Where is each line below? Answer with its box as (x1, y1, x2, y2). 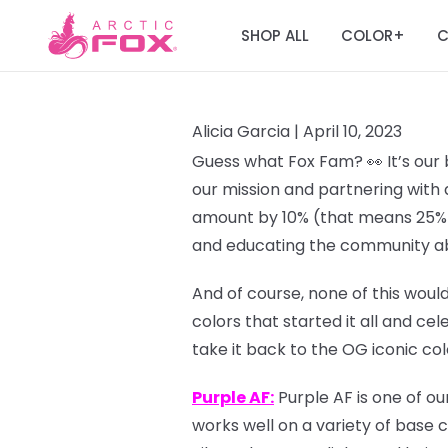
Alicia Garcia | (192, 120, 303, 143)
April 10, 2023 (303, 120, 402, 143)
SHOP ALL (241, 24, 309, 46)
